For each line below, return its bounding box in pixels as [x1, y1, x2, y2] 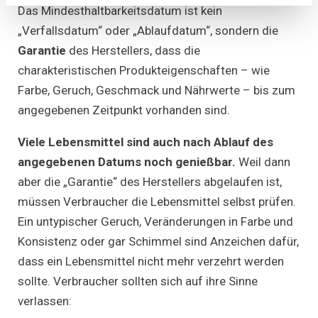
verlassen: [18, 294, 72, 309]
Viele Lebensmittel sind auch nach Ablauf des [18, 135, 273, 150]
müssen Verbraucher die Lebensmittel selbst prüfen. [18, 194, 296, 209]
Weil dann [236, 155, 290, 170]
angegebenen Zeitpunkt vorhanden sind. [18, 103, 233, 118]
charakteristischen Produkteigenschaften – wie [18, 63, 270, 78]
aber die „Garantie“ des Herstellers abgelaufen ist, [18, 175, 282, 190]
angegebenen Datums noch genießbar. [18, 155, 236, 170]
